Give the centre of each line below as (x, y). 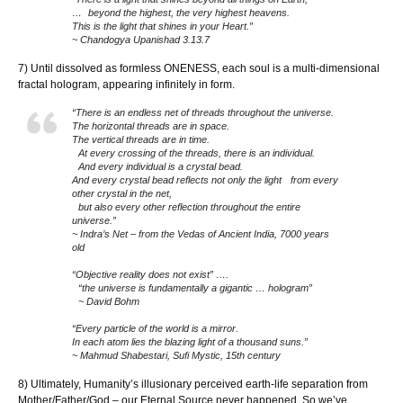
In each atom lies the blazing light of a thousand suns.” (193, 342)
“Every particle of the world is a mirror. (158, 329)
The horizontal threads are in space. (154, 126)
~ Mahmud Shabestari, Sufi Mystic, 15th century (176, 356)
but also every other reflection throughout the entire (186, 207)
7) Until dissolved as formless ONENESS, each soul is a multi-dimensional (199, 69)
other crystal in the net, (122, 194)
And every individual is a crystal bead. (162, 167)
